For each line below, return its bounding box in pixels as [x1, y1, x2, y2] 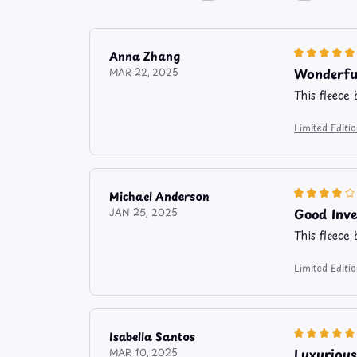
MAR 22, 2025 [109, 65, 178, 80]
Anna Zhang [109, 48, 180, 65]
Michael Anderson [109, 188, 210, 206]
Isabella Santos [109, 328, 195, 346]
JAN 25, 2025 [109, 205, 178, 220]
